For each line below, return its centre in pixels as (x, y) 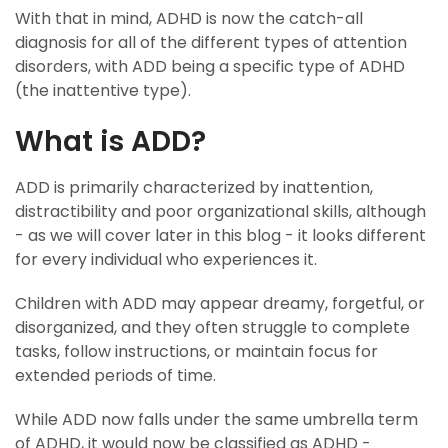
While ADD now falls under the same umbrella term (216, 419)
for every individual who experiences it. (166, 259)
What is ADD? (110, 141)
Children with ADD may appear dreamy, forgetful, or (220, 303)
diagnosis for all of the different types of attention (211, 42)
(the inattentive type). (103, 90)
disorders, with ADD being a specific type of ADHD (210, 66)
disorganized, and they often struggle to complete (212, 327)
